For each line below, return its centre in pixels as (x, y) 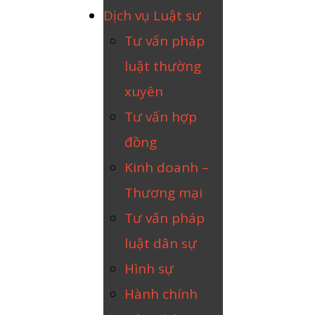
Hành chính (161, 294)
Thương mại (163, 193)
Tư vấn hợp (161, 117)
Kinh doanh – (167, 167)
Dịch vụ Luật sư (152, 15)
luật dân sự (161, 243)
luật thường (163, 66)
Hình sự (149, 269)
